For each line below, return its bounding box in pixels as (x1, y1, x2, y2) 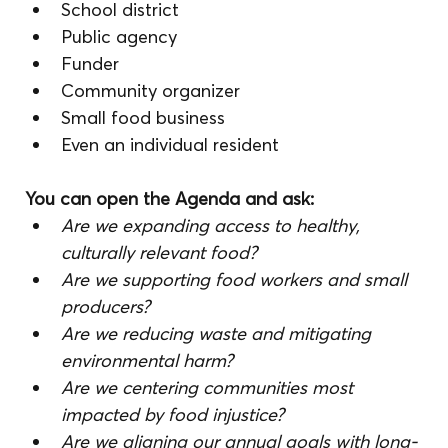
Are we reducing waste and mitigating (61, 321, 377, 345)
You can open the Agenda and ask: (25, 186, 315, 210)
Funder (61, 51, 120, 75)
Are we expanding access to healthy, (61, 213, 366, 237)
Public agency (61, 24, 178, 48)
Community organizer (61, 78, 241, 102)
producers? (61, 294, 151, 318)
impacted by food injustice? (61, 402, 285, 426)
